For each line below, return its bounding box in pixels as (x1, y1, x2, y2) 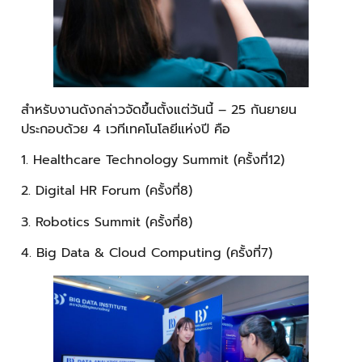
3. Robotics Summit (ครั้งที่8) (21, 212, 192, 232)
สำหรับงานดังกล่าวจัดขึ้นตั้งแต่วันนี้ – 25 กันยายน (21, 99, 297, 120)
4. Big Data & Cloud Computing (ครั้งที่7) (21, 243, 272, 263)
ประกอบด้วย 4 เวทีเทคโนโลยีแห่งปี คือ (21, 119, 230, 139)
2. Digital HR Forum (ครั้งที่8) (21, 181, 192, 201)
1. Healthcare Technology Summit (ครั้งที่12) (21, 150, 284, 170)
